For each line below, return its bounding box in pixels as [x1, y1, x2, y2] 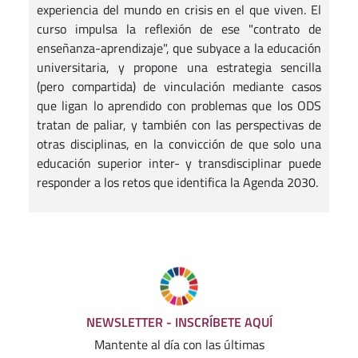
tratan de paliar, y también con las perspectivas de [37, 115, 321, 134]
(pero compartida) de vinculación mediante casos [37, 77, 321, 96]
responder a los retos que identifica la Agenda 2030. [37, 173, 318, 192]
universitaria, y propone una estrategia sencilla [37, 58, 321, 77]
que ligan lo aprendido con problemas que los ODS [37, 96, 321, 115]
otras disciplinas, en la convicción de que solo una [37, 134, 321, 153]
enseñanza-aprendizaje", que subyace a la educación [37, 38, 321, 58]
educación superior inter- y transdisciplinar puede [37, 153, 321, 173]
